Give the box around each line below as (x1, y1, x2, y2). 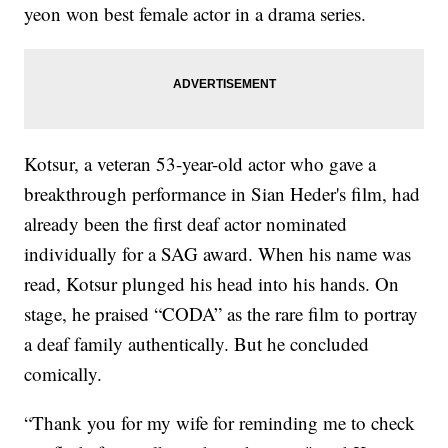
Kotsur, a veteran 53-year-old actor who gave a (24, 151, 377, 177)
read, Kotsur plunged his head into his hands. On (24, 271, 400, 297)
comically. (24, 361, 103, 387)
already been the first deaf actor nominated (24, 211, 348, 237)
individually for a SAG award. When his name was (24, 241, 412, 267)
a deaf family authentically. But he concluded (24, 331, 370, 357)
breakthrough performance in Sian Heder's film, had (24, 181, 421, 207)
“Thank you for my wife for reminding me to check (24, 410, 416, 436)
